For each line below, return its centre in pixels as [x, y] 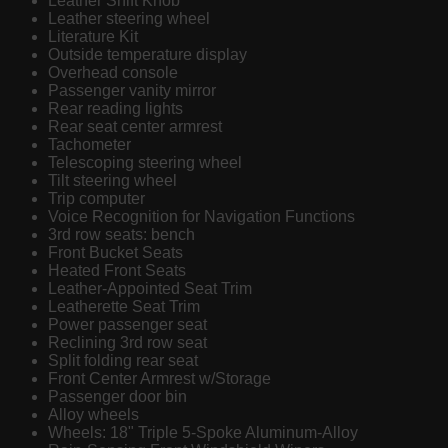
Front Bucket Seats [115, 253]
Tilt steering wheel [112, 181]
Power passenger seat [127, 325]
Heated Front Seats [117, 271]
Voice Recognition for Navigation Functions [201, 217]
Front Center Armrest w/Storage [159, 379]
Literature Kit [93, 37]
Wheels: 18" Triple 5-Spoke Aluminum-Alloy [203, 433]
